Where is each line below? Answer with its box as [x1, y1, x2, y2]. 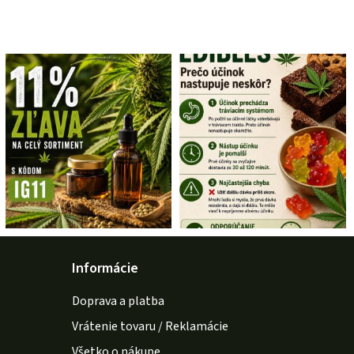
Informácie [71, 258, 138, 278]
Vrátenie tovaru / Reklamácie [71, 317, 228, 335]
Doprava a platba [71, 292, 164, 310]
